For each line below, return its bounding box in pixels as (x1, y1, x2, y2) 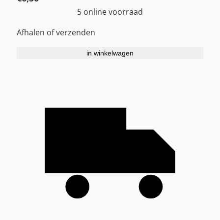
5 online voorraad (77, 6, 143, 18)
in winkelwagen (86, 49, 134, 57)
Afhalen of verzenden (17, 27, 95, 38)
